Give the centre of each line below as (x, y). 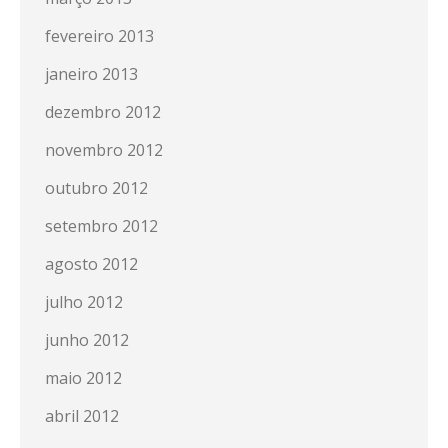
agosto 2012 (91, 264)
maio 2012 (83, 378)
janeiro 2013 (91, 74)
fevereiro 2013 (99, 36)
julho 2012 (84, 302)
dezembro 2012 (103, 112)
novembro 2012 (104, 150)
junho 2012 (87, 340)
